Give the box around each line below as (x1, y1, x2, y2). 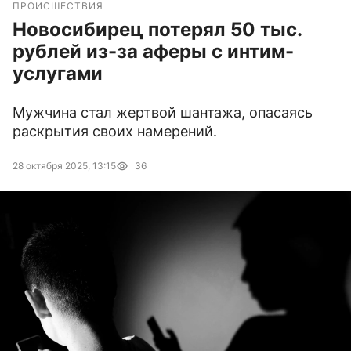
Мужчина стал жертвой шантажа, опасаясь (13, 104, 313, 121)
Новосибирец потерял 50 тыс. (13, 18, 302, 42)
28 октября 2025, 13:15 (13, 160, 116, 172)
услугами (13, 62, 103, 85)
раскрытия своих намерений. (13, 123, 217, 140)
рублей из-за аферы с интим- (13, 40, 294, 63)
